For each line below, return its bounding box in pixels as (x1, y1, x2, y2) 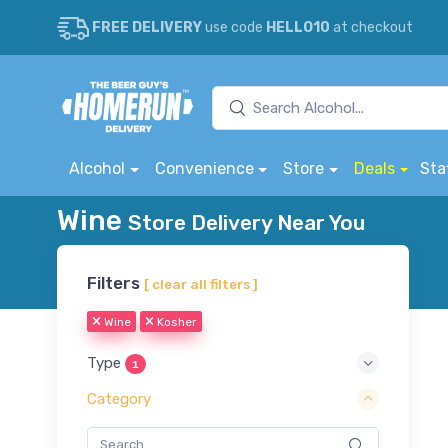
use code (202, 19, 266, 36)
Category (87, 390, 151, 409)
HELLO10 (266, 19, 330, 36)
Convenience (154, 159, 254, 178)
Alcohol (69, 159, 125, 178)
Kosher (154, 314, 197, 329)
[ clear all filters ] (144, 275, 258, 292)
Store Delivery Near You (128, 209, 365, 235)
